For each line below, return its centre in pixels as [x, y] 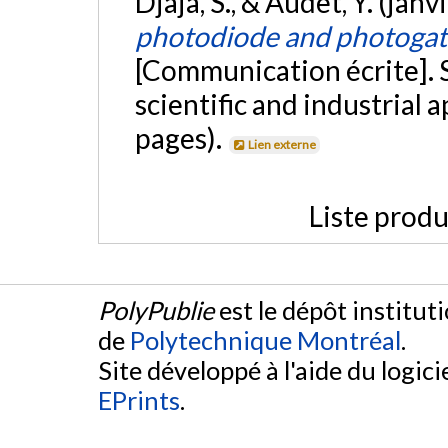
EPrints [139, 400]
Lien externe [282, 144]
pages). [180, 137]
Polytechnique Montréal [265, 340]
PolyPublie [156, 310]
